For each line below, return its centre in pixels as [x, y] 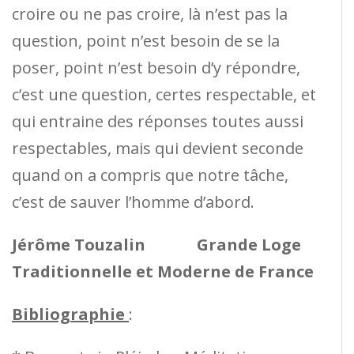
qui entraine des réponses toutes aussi [158, 121]
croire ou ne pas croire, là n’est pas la [150, 13]
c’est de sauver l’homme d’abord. [133, 201]
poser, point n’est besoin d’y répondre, [156, 67]
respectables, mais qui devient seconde [158, 148]
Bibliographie [70, 314]
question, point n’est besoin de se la [146, 40]
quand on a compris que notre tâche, [150, 175]
